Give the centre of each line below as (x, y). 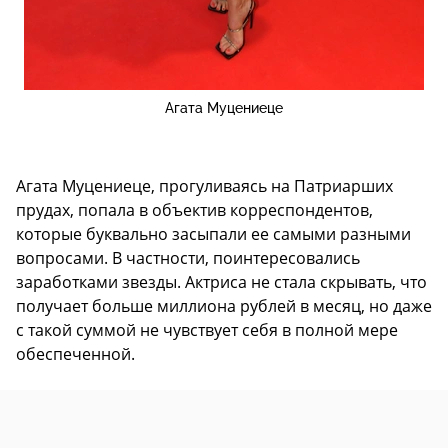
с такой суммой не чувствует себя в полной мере (207, 330)
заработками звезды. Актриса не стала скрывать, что (221, 282)
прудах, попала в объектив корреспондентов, (194, 210)
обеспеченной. (75, 354)
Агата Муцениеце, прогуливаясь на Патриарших (204, 186)
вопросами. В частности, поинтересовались (188, 258)
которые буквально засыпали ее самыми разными (213, 234)
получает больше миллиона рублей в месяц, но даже (224, 306)
